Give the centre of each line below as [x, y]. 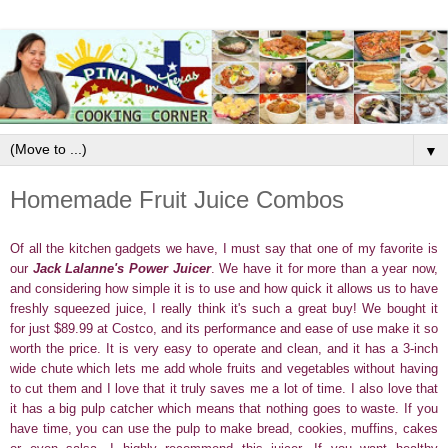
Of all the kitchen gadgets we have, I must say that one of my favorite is [224, 248]
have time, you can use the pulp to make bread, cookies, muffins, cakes [224, 428]
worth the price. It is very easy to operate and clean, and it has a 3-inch [224, 348]
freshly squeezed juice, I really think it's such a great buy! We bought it [224, 308]
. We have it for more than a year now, [324, 268]
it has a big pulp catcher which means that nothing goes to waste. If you [224, 408]
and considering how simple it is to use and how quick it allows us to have [224, 288]
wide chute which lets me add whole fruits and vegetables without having [224, 368]
